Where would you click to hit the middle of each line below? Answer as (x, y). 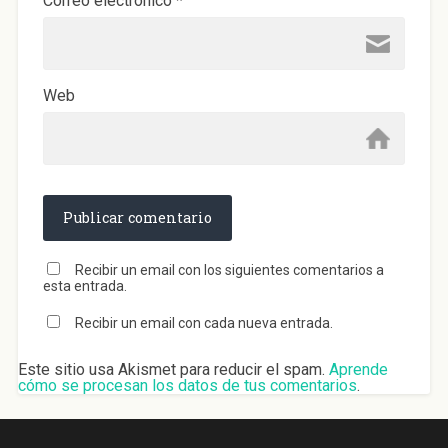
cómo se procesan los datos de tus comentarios (187, 385)
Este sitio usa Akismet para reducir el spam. (173, 369)
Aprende (358, 369)
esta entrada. (84, 285)
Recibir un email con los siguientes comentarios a (229, 269)
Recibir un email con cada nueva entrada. (203, 322)
